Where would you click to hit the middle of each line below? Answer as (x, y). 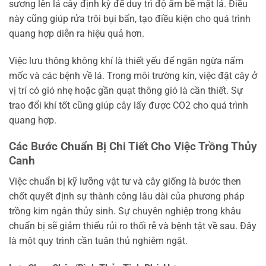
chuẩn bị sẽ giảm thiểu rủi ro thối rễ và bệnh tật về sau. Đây (133, 226)
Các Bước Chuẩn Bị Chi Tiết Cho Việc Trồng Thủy (133, 147)
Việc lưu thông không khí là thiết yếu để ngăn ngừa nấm (126, 61)
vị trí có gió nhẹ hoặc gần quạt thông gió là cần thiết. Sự (126, 90)
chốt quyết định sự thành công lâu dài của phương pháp (127, 196)
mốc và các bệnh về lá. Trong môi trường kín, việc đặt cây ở (133, 75)
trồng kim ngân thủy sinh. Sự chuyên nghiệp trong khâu (125, 211)
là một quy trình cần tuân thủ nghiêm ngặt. (98, 240)
